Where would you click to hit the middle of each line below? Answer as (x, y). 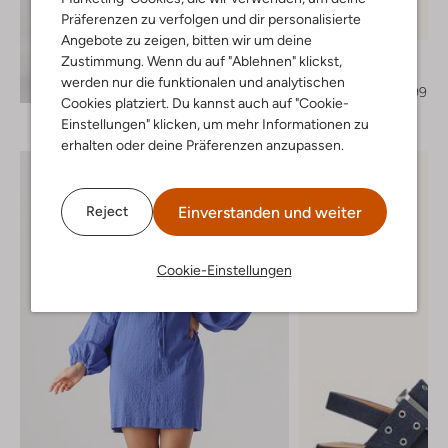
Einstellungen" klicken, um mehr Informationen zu (215, 123)
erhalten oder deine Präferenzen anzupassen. (202, 144)
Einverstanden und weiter (270, 212)
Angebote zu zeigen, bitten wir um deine (186, 39)
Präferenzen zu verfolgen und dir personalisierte (211, 18)
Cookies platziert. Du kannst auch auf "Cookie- (205, 102)
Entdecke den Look (146, 80)
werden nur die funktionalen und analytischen (203, 81)
